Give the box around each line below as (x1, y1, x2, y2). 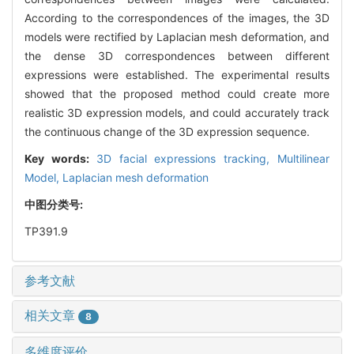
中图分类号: (24, 197, 85, 211)
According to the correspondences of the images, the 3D (24, 10, 330, 24)
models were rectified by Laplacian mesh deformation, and (24, 29, 330, 43)
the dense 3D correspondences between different (24, 48, 330, 62)
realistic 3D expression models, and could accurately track (24, 105, 330, 119)
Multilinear (277, 151, 330, 165)
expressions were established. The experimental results (24, 67, 330, 81)
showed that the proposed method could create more (24, 86, 330, 100)
